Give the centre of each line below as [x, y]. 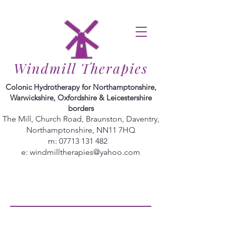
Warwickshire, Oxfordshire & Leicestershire [81, 98]
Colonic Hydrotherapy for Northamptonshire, [81, 87]
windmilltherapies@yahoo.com [85, 152]
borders [81, 108]
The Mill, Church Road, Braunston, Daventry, [81, 119]
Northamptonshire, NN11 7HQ [81, 130]
